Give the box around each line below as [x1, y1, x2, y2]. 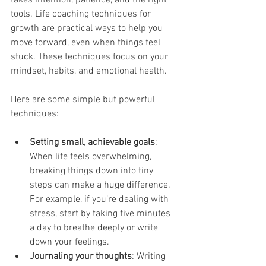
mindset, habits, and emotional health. [11, 65, 167, 77]
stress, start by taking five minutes [30, 207, 173, 220]
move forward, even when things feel [11, 36, 163, 49]
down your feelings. [30, 236, 109, 248]
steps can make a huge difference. [30, 179, 173, 191]
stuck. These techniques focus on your [11, 50, 170, 63]
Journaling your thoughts [30, 250, 132, 262]
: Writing [132, 250, 168, 262]
